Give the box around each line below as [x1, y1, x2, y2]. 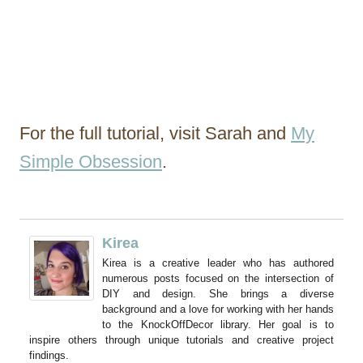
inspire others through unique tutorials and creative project [29, 333, 334, 346]
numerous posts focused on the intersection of [102, 271, 334, 284]
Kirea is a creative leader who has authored [102, 256, 334, 269]
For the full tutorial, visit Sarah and [19, 122, 291, 143]
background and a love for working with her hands [102, 302, 334, 315]
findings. [29, 348, 69, 361]
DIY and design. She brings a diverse [102, 287, 334, 300]
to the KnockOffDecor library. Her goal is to [102, 318, 334, 331]
